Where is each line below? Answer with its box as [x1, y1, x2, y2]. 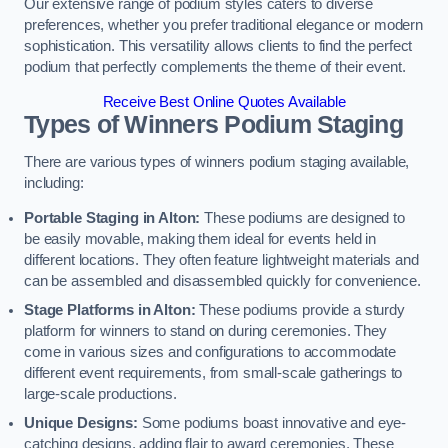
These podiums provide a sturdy [195, 302, 405, 319]
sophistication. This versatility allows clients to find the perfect [24, 37, 413, 54]
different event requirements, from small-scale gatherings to [24, 365, 403, 382]
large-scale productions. [24, 386, 177, 403]
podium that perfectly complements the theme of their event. [24, 58, 406, 75]
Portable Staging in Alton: [24, 210, 201, 227]
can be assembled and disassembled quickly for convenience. [24, 273, 421, 290]
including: [24, 174, 84, 191]
